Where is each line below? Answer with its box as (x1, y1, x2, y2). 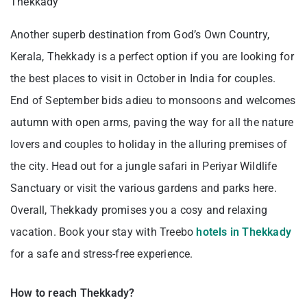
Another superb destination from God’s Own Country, (10, 28, 270, 42)
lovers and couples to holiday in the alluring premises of (10, 138, 288, 151)
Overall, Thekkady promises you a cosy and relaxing (10, 204, 268, 217)
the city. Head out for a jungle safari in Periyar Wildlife (10, 160, 278, 173)
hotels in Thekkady (196, 225, 292, 239)
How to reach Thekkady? (10, 286, 135, 300)
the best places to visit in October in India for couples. (10, 72, 276, 86)
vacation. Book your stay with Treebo (10, 225, 197, 239)
